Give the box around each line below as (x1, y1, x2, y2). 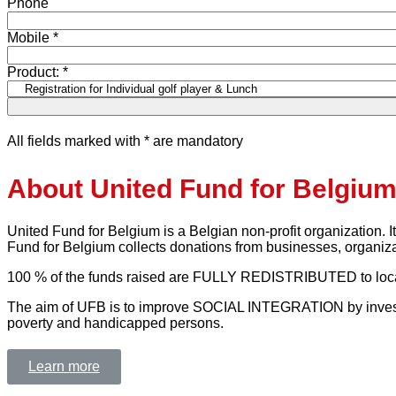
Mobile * (7, 30, 58, 46)
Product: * (7, 65, 68, 80)
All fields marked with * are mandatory (7, 133, 243, 149)
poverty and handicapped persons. (7, 315, 224, 331)
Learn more (28, 358, 100, 374)
